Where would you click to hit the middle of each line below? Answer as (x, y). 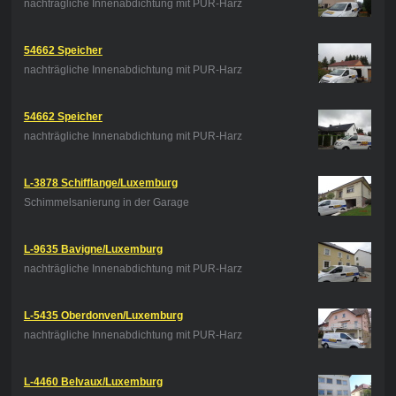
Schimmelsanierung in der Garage (106, 203)
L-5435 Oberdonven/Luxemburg (103, 316)
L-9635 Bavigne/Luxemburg (93, 250)
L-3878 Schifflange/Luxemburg (100, 183)
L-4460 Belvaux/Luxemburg (93, 382)
